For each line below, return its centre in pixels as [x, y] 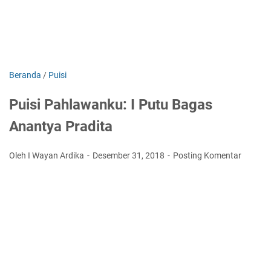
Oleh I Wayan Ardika [47, 155]
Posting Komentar [207, 155]
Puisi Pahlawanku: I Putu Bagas [111, 105]
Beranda [25, 75]
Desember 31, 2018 [129, 155]
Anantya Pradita [61, 126]
